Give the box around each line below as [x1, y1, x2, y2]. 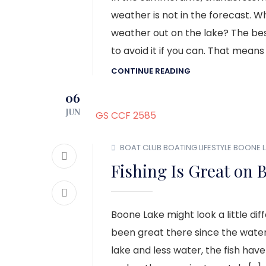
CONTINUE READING [111, 65, 191, 77]
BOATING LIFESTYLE [163, 142, 232, 154]
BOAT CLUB [120, 142, 161, 154]
